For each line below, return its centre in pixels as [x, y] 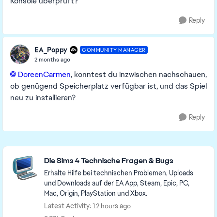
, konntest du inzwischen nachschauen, [139, 74]
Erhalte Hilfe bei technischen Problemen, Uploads [119, 173]
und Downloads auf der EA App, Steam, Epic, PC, [117, 183]
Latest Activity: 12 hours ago [87, 206]
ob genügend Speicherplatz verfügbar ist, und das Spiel [108, 86]
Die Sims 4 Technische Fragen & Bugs [108, 161]
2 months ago [52, 59]
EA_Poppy [51, 50]
